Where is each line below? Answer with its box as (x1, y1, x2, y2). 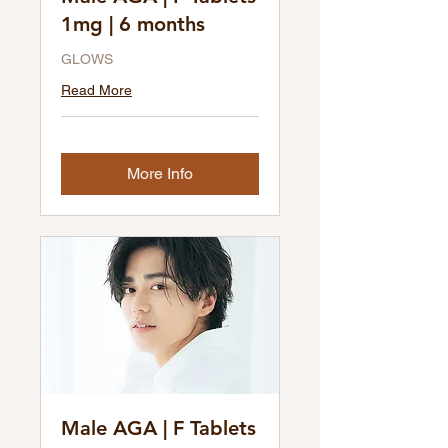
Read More (61, 82, 132, 99)
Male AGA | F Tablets (61, 416, 256, 441)
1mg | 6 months (61, 12, 205, 37)
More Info (127, 164, 193, 184)
